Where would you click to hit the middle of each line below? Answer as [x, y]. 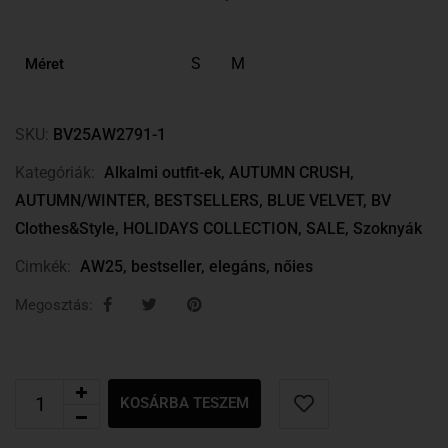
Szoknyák [387, 228]
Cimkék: [43, 266]
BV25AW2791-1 [109, 134]
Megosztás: [54, 305]
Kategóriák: [55, 172]
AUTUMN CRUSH [289, 172]
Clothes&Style [65, 228]
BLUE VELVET [315, 200]
